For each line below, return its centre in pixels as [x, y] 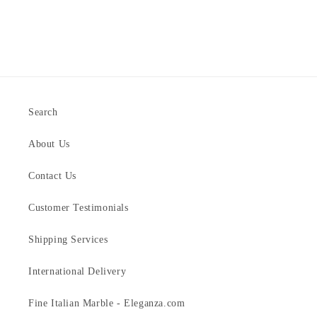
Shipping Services [68, 239]
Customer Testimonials [79, 207]
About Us [49, 144]
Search [43, 112]
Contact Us [52, 175]
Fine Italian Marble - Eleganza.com [107, 303]
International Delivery [77, 271]
